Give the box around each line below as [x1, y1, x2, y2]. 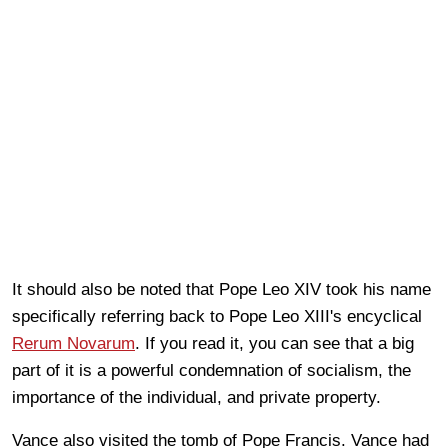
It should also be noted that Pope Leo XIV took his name [12, 279, 431, 299]
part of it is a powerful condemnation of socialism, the [12, 360, 411, 380]
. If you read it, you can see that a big [135, 333, 414, 353]
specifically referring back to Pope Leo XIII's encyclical [12, 306, 422, 326]
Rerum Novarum [12, 333, 135, 353]
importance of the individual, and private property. [12, 387, 386, 407]
